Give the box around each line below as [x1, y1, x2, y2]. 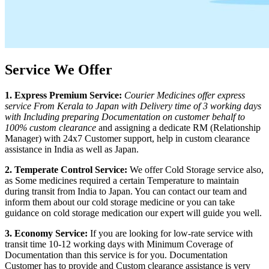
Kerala [57, 101, 83, 112]
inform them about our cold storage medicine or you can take [5, 197, 235, 208]
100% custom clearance [5, 122, 96, 133]
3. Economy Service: [5, 228, 88, 239]
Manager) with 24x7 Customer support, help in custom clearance [5, 133, 250, 144]
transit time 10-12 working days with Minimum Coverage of [5, 239, 233, 250]
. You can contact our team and [130, 186, 247, 197]
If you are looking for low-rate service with [88, 228, 253, 239]
